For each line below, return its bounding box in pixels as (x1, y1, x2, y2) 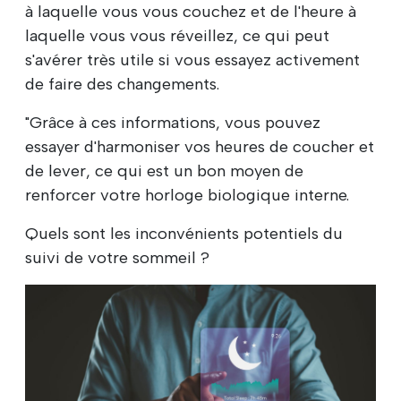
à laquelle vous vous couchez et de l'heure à (25, 2, 356, 22)
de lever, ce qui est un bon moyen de (25, 161, 303, 182)
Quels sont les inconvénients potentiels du (25, 224, 343, 244)
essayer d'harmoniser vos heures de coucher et (25, 137, 374, 158)
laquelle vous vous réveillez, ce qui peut (25, 26, 329, 47)
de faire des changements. (25, 74, 219, 95)
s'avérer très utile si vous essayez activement (25, 50, 360, 71)
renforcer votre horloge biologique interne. (25, 185, 349, 206)
